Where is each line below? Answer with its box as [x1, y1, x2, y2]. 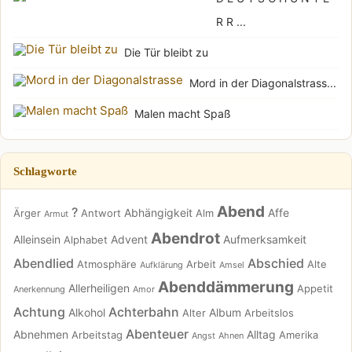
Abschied [247, 255, 304, 271]
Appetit [297, 281, 333, 295]
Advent [111, 232, 148, 246]
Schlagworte [13, 163, 77, 178]
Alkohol [68, 305, 105, 319]
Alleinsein [13, 232, 60, 246]
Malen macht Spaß [134, 106, 231, 120]
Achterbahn [108, 303, 179, 320]
